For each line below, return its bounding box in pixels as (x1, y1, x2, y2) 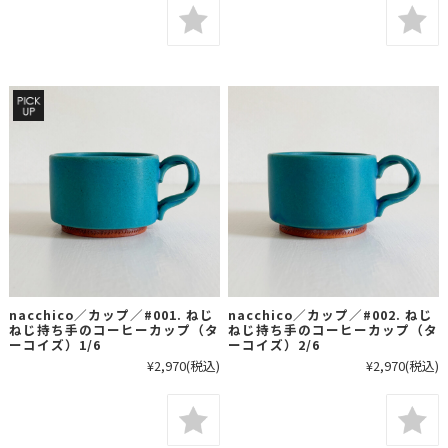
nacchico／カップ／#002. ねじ (228, 304, 434, 324)
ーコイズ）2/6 (228, 334, 321, 354)
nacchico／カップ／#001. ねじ (8, 304, 214, 324)
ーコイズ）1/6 (8, 334, 101, 354)
